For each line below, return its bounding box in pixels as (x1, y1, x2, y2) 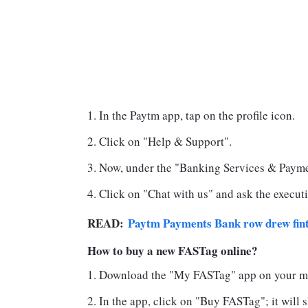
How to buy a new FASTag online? (87, 242, 258, 260)
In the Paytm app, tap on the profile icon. (99, 107, 295, 124)
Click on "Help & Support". (99, 133, 232, 150)
